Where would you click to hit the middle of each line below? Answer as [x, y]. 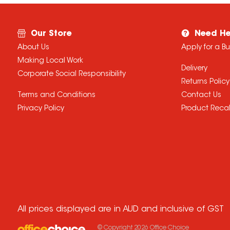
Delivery [194, 69]
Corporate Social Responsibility [71, 74]
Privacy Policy [41, 109]
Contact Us [201, 95]
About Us [33, 47]
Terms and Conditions [56, 95]
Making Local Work [50, 61]
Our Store [51, 34]
